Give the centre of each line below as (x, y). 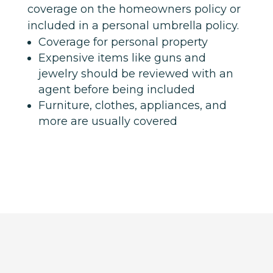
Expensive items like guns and (122, 58)
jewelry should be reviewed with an (136, 74)
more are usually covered (108, 122)
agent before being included (116, 90)
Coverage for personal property (123, 42)
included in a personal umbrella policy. (133, 26)
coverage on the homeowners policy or (134, 9)
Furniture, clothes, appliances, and (132, 106)
